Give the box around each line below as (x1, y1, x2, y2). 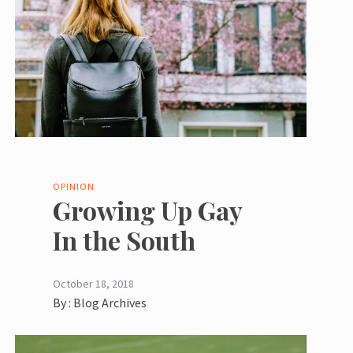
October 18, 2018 (52, 276, 134, 291)
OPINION (52, 180, 95, 192)
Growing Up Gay (52, 192, 242, 227)
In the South (52, 222, 195, 257)
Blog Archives (72, 294, 147, 310)
